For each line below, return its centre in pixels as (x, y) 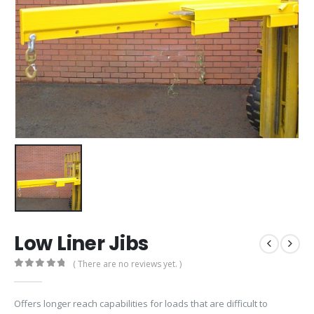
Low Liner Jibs (82, 244)
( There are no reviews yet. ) (128, 264)
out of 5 (48, 275)
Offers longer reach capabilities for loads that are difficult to (141, 303)
